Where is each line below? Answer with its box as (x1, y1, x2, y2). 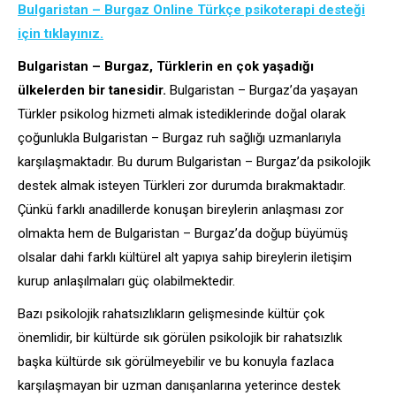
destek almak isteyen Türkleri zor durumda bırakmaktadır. (18, 177, 346, 194)
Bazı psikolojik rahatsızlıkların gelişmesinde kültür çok (18, 305, 324, 322)
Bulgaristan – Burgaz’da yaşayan (166, 81, 358, 98)
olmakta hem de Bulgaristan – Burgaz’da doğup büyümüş (18, 225, 348, 241)
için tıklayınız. (18, 25, 103, 42)
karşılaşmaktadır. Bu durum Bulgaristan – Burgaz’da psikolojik (18, 153, 370, 170)
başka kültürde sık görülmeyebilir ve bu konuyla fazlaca (18, 353, 334, 369)
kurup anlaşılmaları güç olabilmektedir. (18, 272, 235, 289)
